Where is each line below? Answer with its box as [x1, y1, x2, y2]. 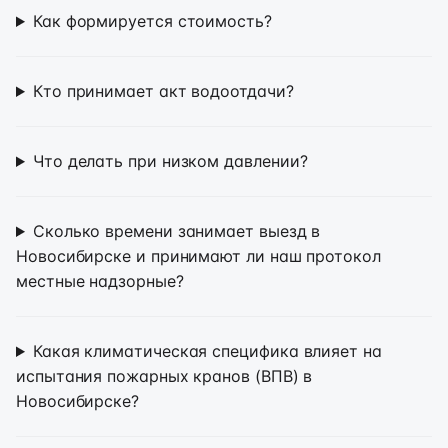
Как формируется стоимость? [32, 11, 272, 31]
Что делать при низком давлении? [32, 151, 308, 171]
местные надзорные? [16, 271, 184, 291]
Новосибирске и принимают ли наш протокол [16, 246, 381, 266]
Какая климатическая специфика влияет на [32, 341, 382, 361]
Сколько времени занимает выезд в [32, 221, 321, 241]
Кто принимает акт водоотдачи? [32, 81, 294, 101]
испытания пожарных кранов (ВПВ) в [16, 366, 313, 386]
